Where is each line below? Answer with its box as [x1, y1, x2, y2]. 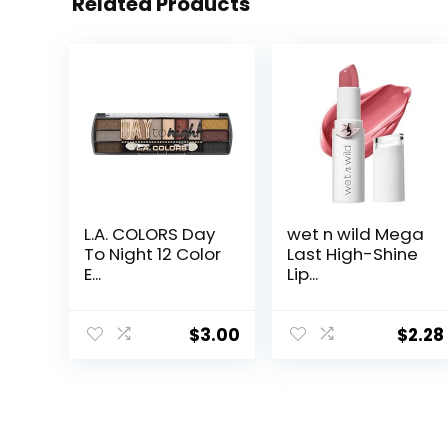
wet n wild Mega [287, 222, 425, 247]
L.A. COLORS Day [83, 222, 215, 247]
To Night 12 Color [83, 242, 221, 267]
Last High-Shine [287, 242, 419, 267]
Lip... [287, 262, 319, 287]
